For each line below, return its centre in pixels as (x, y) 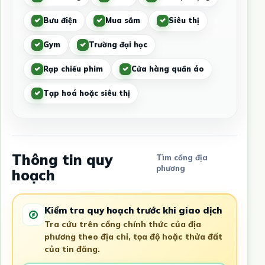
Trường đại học (118, 45)
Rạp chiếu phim (73, 69)
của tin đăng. (72, 249)
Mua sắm (122, 20)
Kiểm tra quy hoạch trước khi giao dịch (133, 211)
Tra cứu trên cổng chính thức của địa (123, 224)
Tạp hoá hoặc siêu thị (86, 93)
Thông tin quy (62, 159)
